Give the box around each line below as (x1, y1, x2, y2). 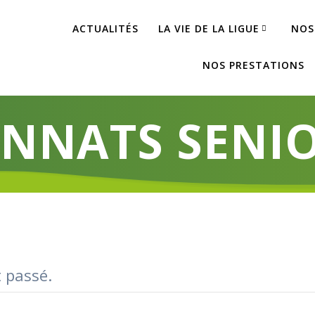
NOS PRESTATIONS (202, 58, 305, 72)
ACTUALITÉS (72, 21, 139, 35)
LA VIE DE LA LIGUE (157, 21, 259, 35)
